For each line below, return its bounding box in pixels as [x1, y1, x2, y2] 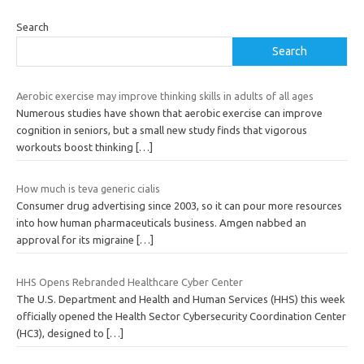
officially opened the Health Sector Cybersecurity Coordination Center [16, 310, 346, 322]
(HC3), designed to [16, 327, 106, 339]
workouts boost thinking [16, 141, 136, 153]
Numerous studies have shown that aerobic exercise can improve [16, 106, 323, 119]
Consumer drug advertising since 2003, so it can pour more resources [16, 200, 342, 212]
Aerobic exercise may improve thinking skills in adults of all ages [16, 89, 314, 102]
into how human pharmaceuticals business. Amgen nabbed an [16, 217, 306, 229]
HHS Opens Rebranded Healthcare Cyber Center [16, 275, 243, 288]
